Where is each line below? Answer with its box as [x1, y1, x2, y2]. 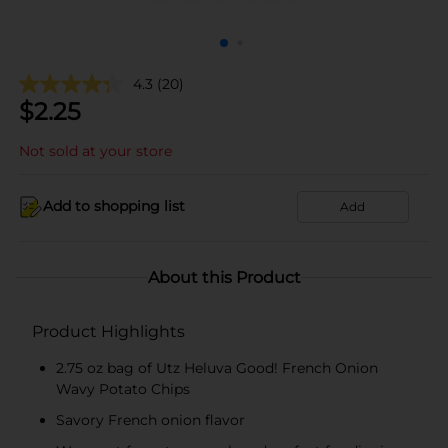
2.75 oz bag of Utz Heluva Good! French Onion [56, 358, 378, 377]
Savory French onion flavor [56, 410, 245, 429]
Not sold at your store [19, 141, 172, 160]
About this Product [147, 267, 301, 287]
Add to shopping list [43, 197, 185, 215]
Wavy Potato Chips [56, 379, 190, 398]
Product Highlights [32, 321, 185, 341]
